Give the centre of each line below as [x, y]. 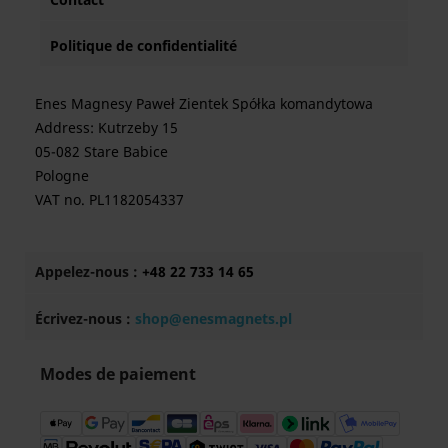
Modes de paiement [118, 374]
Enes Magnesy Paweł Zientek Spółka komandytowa [204, 104]
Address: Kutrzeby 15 [106, 128]
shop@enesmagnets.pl [213, 319]
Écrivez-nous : [85, 319]
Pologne [62, 176]
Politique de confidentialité [143, 46]
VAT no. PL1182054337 [109, 200]
